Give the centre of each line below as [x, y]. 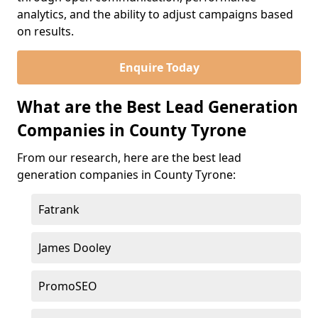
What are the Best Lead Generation [158, 107]
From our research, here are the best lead [129, 158]
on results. [45, 31]
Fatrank [59, 209]
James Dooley [75, 248]
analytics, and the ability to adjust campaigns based [155, 14]
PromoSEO [68, 286]
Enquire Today [159, 67]
